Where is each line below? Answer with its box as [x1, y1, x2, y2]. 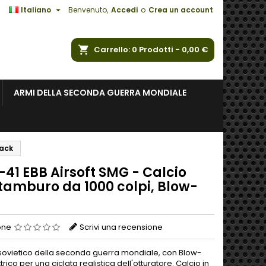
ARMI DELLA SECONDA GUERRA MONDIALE [14, 87, 186, 99]
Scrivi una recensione [80, 221, 163, 233]
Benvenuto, [68, 5, 108, 15]
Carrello [94, 44, 128, 55]
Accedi [111, 5, 138, 15]
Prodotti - [139, 44, 182, 55]
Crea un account [148, 5, 213, 15]
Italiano [21, 5, 51, 15]
